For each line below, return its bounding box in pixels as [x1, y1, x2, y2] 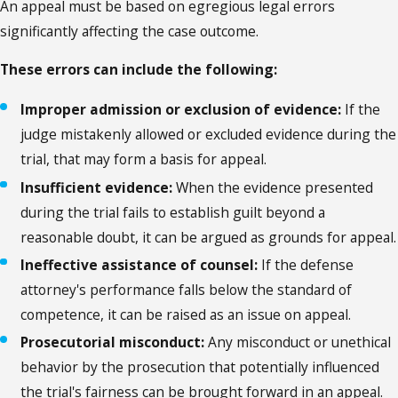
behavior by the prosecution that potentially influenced [20, 356, 380, 377]
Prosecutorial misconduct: [20, 331, 205, 352]
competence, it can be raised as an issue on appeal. [20, 304, 352, 324]
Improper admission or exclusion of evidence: [20, 99, 342, 120]
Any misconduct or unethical [204, 331, 392, 352]
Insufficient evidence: [20, 177, 173, 197]
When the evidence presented [172, 177, 374, 197]
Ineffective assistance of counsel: [20, 254, 259, 275]
